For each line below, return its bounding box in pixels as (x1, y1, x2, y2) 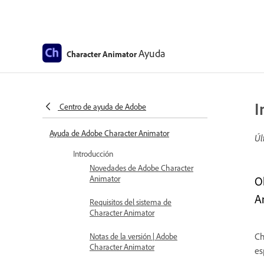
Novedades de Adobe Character (90, 163, 193, 173)
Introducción (73, 148, 113, 159)
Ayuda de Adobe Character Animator (49, 128, 169, 138)
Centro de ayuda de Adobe (60, 101, 146, 111)
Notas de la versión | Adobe (90, 231, 177, 241)
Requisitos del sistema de (90, 197, 171, 207)
